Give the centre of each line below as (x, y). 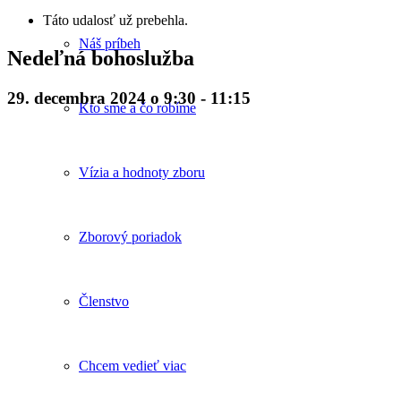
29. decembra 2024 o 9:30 (102, 98)
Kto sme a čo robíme (137, 108)
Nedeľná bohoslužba (101, 58)
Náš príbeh (110, 43)
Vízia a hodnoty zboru (142, 172)
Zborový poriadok (130, 237)
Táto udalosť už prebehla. (115, 20)
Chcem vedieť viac (132, 366)
